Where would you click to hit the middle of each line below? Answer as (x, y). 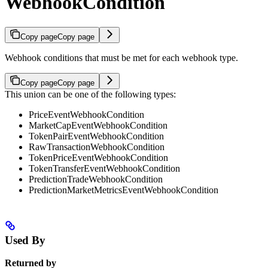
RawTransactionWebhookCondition (97, 147)
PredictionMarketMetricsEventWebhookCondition (124, 190)
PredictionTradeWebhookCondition (96, 179)
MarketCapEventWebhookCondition (98, 125)
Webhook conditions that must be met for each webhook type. (121, 57)
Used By (25, 240)
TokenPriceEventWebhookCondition (98, 157)
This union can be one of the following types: (90, 94)
